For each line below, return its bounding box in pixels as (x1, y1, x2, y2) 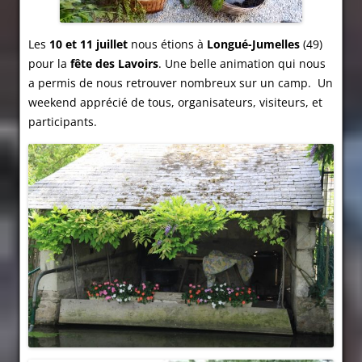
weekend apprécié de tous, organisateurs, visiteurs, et (28, 95, 322, 111)
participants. (28, 114, 97, 130)
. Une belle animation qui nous (158, 56, 326, 72)
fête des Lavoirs (70, 56, 158, 72)
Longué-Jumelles (204, 36, 300, 53)
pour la (28, 56, 70, 72)
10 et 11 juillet (49, 36, 128, 53)
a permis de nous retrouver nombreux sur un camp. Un (28, 75, 333, 91)
